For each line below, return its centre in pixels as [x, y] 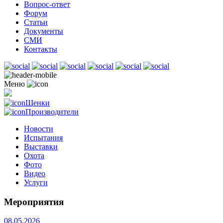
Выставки [41, 147]
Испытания [43, 138]
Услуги [36, 182]
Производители [52, 112]
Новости [39, 129]
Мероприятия [34, 202]
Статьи [36, 22]
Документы [44, 31]
